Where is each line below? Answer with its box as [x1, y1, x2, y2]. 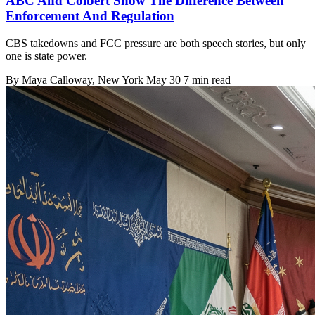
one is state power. [6, 49, 87, 62]
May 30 [146, 73, 181, 86]
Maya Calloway [22, 73, 92, 86]
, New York [92, 73, 146, 86]
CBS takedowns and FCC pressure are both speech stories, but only [6, 37, 306, 49]
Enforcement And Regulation [6, 8, 174, 24]
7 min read [184, 73, 231, 86]
